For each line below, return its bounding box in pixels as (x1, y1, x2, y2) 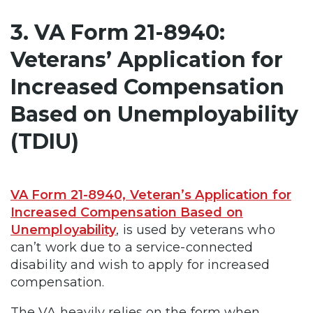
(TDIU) (10, 128, 79, 154)
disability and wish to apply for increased (10, 256, 270, 272)
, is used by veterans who (116, 221, 275, 238)
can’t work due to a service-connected (10, 239, 254, 255)
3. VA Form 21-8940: (10, 19, 225, 45)
